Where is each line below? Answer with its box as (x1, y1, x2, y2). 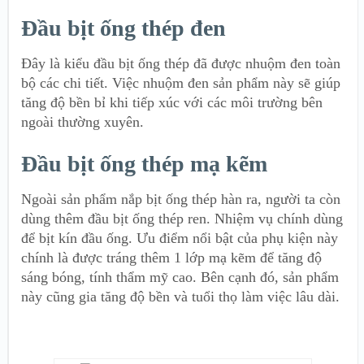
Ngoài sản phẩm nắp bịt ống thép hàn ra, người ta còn (21, 190, 340, 207)
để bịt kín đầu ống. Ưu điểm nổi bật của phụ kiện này (21, 229, 338, 246)
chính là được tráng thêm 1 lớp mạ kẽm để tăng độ (21, 249, 322, 266)
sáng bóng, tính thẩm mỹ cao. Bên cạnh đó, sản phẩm (21, 268, 339, 285)
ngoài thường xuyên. (21, 113, 144, 130)
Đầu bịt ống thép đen (21, 15, 226, 41)
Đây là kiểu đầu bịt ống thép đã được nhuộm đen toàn (21, 54, 340, 71)
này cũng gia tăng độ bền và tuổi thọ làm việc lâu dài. (21, 288, 340, 305)
